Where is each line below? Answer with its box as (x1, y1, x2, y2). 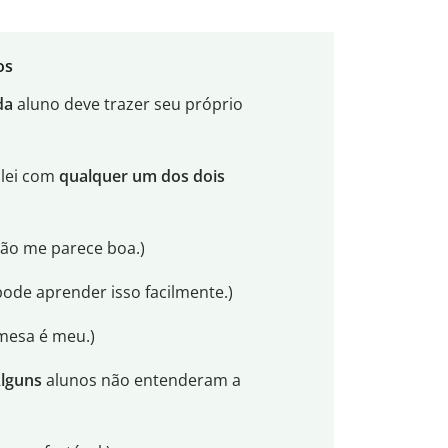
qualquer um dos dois (58, 165, 225, 188)
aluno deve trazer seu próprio (12, 93, 243, 116)
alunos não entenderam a (41, 369, 241, 392)
